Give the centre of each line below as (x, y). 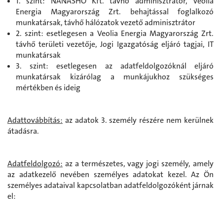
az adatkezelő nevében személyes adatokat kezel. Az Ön (110, 174)
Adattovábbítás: (35, 120)
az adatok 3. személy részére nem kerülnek (138, 120)
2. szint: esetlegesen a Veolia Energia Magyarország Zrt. (115, 33)
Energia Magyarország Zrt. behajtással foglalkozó (115, 11)
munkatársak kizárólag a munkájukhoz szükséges (115, 76)
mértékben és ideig (48, 87)
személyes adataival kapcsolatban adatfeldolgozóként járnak (110, 185)
